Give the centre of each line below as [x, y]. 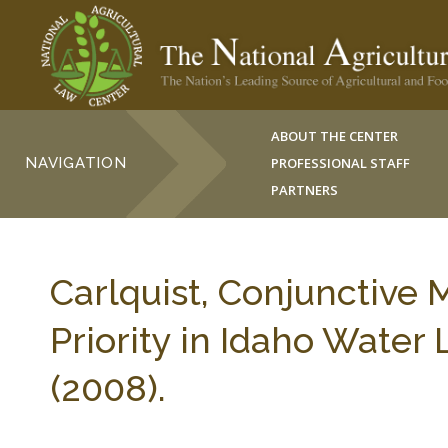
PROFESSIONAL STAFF [341, 163]
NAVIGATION [76, 163]
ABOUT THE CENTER [335, 136]
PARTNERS [305, 190]
